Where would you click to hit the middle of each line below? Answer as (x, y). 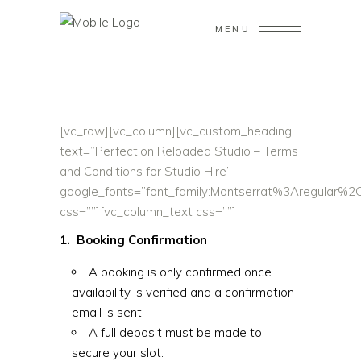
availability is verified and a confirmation (183, 292)
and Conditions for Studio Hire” (145, 171)
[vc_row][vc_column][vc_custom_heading (176, 131)
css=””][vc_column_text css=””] (148, 212)
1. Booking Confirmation (133, 240)
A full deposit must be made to (175, 332)
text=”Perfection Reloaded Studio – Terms (179, 151)
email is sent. (108, 312)
